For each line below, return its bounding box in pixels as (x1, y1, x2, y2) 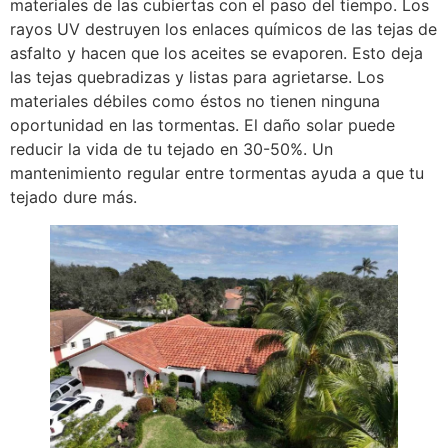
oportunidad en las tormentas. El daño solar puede (10, 114, 395, 135)
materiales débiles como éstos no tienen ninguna (10, 90, 380, 111)
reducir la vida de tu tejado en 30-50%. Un (10, 138, 333, 159)
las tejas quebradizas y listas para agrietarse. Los (10, 66, 384, 87)
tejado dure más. (10, 186, 137, 207)
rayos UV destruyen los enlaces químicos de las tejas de (10, 18, 437, 39)
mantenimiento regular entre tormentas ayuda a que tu (10, 162, 424, 183)
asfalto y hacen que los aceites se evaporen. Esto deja (10, 42, 423, 63)
